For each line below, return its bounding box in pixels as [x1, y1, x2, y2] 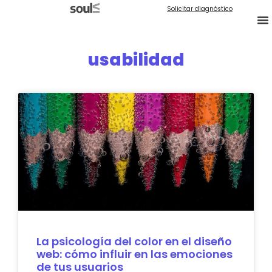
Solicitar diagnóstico [167, 4, 233, 13]
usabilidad [87, 48, 185, 72]
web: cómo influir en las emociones [36, 246, 233, 262]
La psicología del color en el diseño [36, 234, 232, 249]
